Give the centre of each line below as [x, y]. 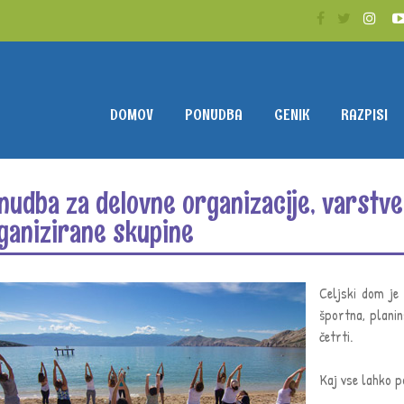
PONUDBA [214, 115]
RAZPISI [364, 115]
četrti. [336, 336]
